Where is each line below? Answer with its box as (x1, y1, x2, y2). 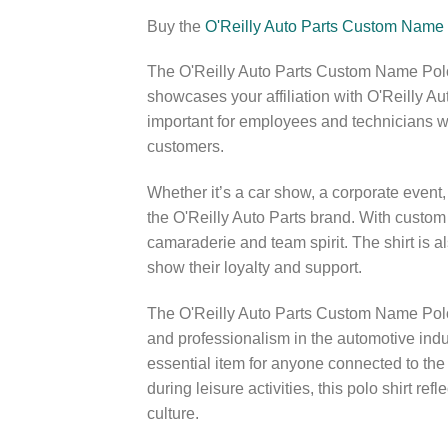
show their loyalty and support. (147, 259, 362, 277)
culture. (147, 404, 199, 422)
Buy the (147, 17, 205, 35)
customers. (147, 138, 224, 156)
